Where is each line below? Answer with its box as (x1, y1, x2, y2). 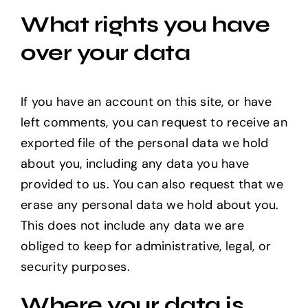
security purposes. (20, 258, 130, 275)
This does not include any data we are (20, 217, 244, 234)
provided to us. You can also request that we (20, 175, 283, 192)
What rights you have (20, 11, 270, 38)
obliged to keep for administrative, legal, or (20, 237, 272, 254)
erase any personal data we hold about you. (20, 196, 279, 213)
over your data (20, 39, 190, 67)
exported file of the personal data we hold (20, 134, 269, 151)
